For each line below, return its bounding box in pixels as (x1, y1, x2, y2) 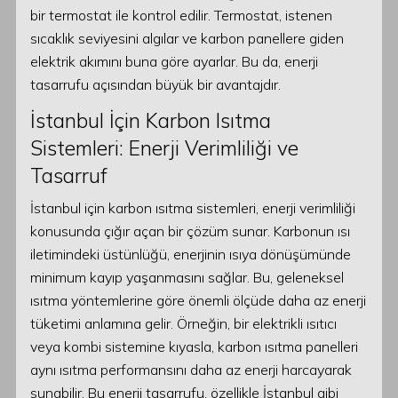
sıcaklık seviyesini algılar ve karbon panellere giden (30, 29, 344, 47)
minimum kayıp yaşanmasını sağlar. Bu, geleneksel (30, 268, 344, 286)
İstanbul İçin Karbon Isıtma (30, 107, 271, 133)
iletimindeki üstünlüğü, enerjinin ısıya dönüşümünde (30, 245, 351, 263)
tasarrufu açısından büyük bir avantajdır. (30, 76, 281, 93)
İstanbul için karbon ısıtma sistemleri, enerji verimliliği (30, 199, 355, 217)
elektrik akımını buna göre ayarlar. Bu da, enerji (30, 52, 318, 70)
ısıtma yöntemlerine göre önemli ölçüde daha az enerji (30, 291, 366, 309)
